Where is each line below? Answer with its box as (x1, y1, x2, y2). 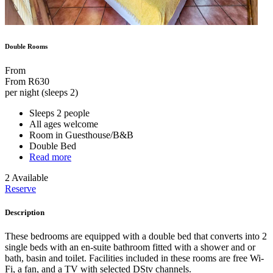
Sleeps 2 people (29, 108, 90, 119)
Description (5, 208, 44, 218)
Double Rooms (5, 43, 48, 51)
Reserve (5, 183, 36, 194)
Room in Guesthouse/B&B (29, 130, 133, 141)
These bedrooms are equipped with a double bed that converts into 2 (5, 231, 267, 242)
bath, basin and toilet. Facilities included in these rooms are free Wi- (5, 253, 264, 264)
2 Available (5, 172, 48, 183)
